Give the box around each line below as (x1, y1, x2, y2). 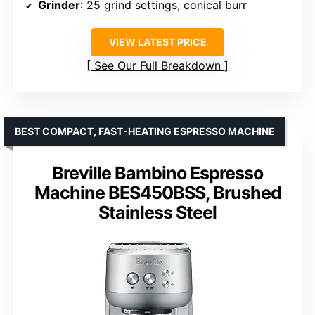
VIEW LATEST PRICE (108, 35, 207, 48)
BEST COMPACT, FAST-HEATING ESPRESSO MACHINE (15, 124, 275, 137)
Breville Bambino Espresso (52, 162, 263, 184)
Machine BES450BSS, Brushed (34, 181, 281, 203)
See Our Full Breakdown (94, 58, 221, 72)
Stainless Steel (98, 201, 217, 223)
